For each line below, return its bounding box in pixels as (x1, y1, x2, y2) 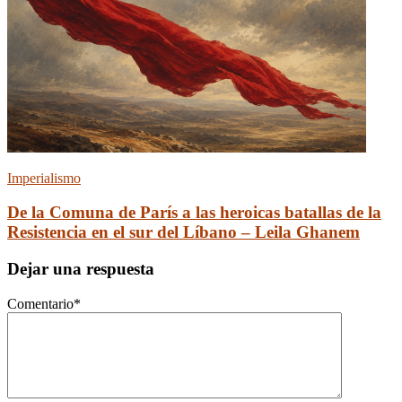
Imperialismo (7, 170, 81, 186)
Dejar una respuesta (7, 259, 154, 278)
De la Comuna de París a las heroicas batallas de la (7, 203, 381, 223)
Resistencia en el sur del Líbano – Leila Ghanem (7, 223, 360, 242)
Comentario (7, 295, 74, 311)
